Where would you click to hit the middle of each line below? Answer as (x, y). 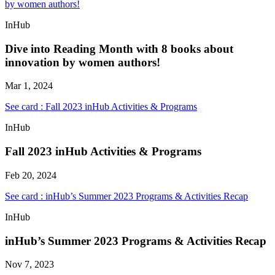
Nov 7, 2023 (29, 265)
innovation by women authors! (83, 62)
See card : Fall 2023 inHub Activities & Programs (101, 107)
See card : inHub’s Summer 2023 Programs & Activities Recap (126, 196)
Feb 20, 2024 (31, 175)
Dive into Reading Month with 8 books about (119, 48)
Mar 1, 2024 (29, 86)
